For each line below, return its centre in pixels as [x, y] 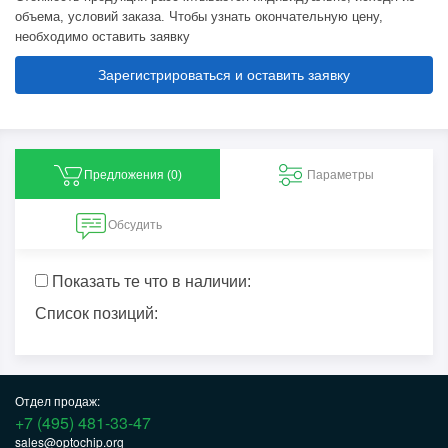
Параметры [340, 175]
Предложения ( [128, 175]
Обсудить [135, 225]
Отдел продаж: [57, 400]
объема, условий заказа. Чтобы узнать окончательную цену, [199, 16]
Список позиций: [96, 312]
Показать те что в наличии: [149, 281]
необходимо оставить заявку [102, 36]
